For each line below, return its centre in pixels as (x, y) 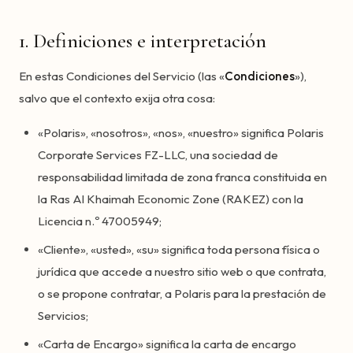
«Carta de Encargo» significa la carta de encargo (167, 344)
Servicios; (63, 316)
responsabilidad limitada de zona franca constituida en (182, 177)
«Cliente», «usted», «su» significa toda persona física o (179, 249)
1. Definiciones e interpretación (143, 41)
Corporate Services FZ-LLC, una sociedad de (158, 155)
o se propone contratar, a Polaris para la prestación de (182, 294)
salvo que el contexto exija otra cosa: (117, 98)
